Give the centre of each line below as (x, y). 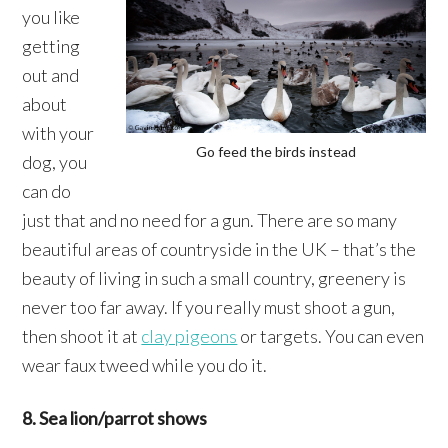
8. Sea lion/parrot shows (115, 417)
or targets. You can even (331, 335)
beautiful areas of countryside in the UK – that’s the (219, 248)
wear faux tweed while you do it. (145, 364)
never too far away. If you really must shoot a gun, (209, 306)
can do (47, 190)
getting (51, 45)
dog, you (55, 161)
